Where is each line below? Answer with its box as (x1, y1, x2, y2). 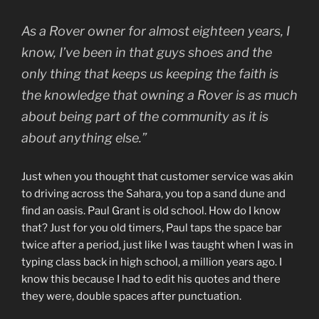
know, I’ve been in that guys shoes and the (21, 45, 272, 60)
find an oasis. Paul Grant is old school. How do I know (21, 204, 281, 217)
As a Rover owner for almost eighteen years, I (21, 23, 290, 38)
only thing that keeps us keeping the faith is (21, 66, 278, 81)
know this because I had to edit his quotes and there (21, 273, 281, 286)
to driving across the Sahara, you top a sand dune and (21, 187, 286, 200)
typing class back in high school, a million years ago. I (21, 256, 282, 268)
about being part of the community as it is (21, 109, 268, 124)
